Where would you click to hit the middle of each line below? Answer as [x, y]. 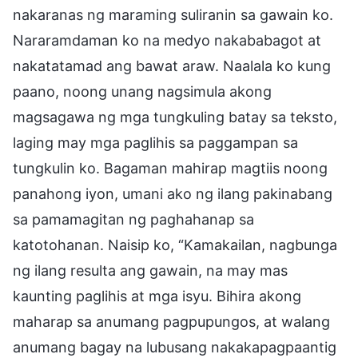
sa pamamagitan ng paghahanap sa [133, 219]
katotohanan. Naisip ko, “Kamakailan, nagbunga [175, 245]
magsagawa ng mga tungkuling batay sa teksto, [175, 117]
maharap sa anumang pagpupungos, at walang [171, 321]
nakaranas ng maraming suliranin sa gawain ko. [173, 14]
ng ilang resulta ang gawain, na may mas [150, 270]
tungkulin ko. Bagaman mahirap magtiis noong [170, 168]
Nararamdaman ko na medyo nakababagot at [167, 40]
